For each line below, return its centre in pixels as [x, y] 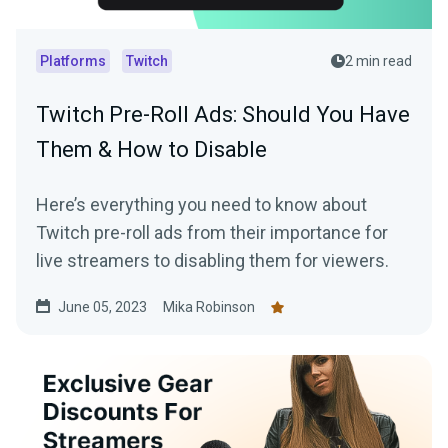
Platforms [73, 61]
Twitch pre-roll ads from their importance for [212, 232]
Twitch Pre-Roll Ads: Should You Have [223, 114]
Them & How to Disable [151, 149]
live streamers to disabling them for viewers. [212, 260]
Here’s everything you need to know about [201, 204]
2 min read [378, 61]
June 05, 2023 [102, 307]
